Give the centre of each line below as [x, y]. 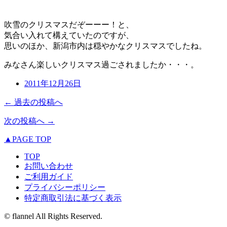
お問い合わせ [49, 166]
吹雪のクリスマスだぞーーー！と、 [69, 25]
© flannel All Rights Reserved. [53, 216]
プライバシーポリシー [65, 187]
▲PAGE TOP [28, 139]
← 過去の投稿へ [33, 102]
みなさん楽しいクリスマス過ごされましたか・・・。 [101, 65]
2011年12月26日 [53, 84]
